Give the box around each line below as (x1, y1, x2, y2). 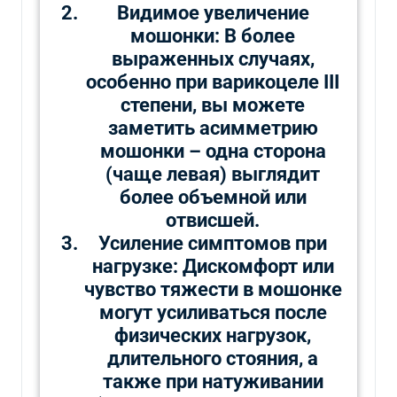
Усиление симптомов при (98, 231, 327, 254)
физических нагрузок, (114, 323, 311, 346)
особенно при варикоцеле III (86, 70, 339, 93)
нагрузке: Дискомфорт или (91, 254, 334, 277)
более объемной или (119, 185, 307, 208)
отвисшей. (166, 208, 260, 231)
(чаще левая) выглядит (105, 162, 320, 185)
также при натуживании (102, 370, 323, 393)
